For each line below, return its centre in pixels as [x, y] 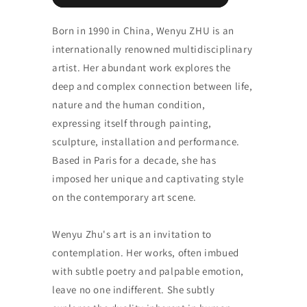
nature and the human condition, [128, 104]
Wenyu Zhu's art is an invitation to [132, 234]
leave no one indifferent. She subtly [133, 289]
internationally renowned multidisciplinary [152, 49]
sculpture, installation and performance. [146, 141]
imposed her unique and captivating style [148, 178]
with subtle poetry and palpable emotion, [148, 271]
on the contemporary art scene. [124, 197]
